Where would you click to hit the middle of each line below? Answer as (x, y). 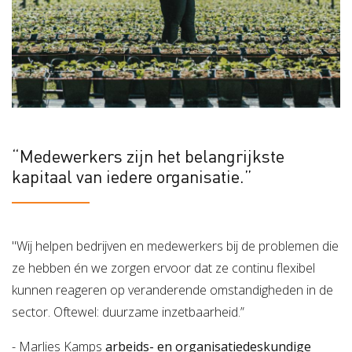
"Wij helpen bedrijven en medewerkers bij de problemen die (175, 246)
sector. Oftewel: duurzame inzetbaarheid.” (128, 312)
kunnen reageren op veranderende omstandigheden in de (172, 290)
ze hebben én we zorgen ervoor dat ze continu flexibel (163, 268)
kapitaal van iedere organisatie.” (132, 176)
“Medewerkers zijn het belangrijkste (148, 155)
